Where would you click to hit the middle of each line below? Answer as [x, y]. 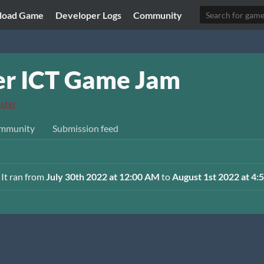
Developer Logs [89, 15]
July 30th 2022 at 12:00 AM [103, 176]
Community [158, 15]
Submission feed [85, 128]
